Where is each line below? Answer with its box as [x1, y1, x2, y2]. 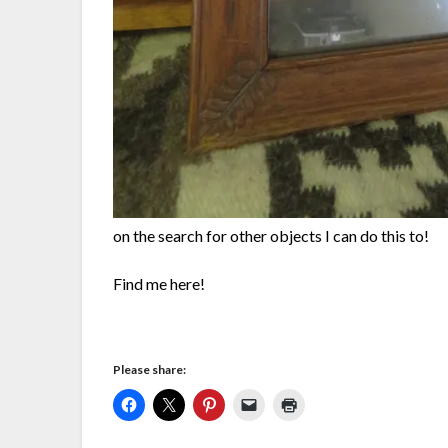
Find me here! [113, 273, 206, 293]
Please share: [113, 361, 187, 377]
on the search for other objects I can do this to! [113, 225, 430, 245]
